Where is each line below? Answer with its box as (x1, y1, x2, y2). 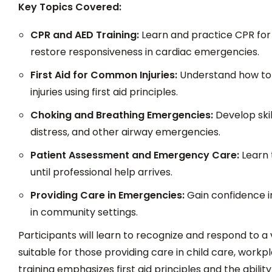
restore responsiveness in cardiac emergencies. (30, 45, 259, 59)
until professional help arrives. (30, 165, 172, 180)
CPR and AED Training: (30, 28, 139, 42)
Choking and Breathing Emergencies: (30, 108, 213, 123)
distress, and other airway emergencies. (30, 125, 220, 140)
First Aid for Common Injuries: (30, 68, 177, 83)
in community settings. (30, 205, 138, 220)
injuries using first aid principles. (30, 85, 178, 100)
